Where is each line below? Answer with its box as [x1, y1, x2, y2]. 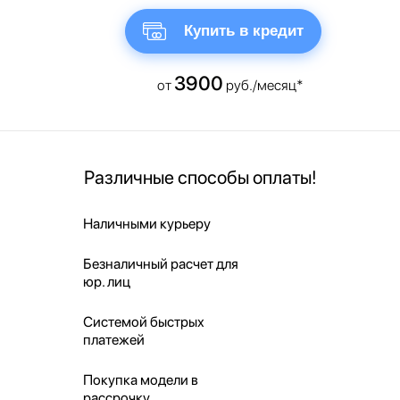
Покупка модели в [82, 371, 198, 388]
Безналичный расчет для [82, 254, 238, 272]
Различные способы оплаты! [83, 165, 317, 188]
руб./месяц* [222, 76, 304, 94]
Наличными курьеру [82, 214, 211, 232]
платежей [82, 330, 145, 348]
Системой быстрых [82, 312, 204, 330]
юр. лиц [82, 272, 130, 290]
